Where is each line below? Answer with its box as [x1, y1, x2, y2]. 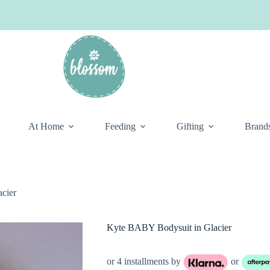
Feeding [105, 121, 136, 131]
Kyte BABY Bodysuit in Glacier [106, 222, 231, 233]
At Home [28, 121, 64, 131]
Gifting [177, 121, 204, 131]
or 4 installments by [106, 256, 183, 267]
